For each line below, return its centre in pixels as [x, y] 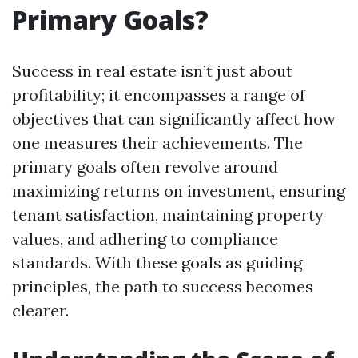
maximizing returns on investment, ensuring [179, 191]
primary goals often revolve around [145, 167]
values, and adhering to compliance [145, 239]
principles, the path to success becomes [163, 286]
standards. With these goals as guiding [157, 263]
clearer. [40, 310]
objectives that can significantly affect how [174, 119]
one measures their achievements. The [157, 143]
